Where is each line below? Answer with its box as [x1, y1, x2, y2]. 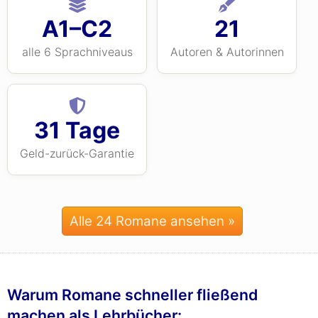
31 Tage [34, 116, 120, 144]
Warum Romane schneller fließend [7, 285, 258, 304]
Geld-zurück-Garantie [20, 146, 134, 160]
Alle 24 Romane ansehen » [69, 213, 235, 229]
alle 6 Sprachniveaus [21, 45, 133, 59]
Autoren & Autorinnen [170, 45, 284, 59]
